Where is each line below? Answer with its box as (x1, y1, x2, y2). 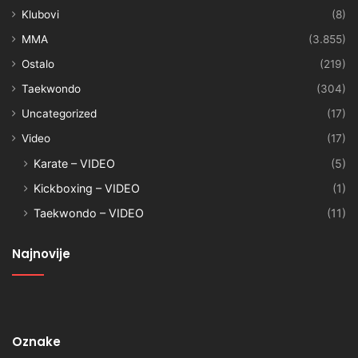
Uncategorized (22, 106, 97, 120)
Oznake (12, 332, 61, 350)
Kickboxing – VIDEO (34, 181, 140, 195)
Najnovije (12, 245, 70, 262)
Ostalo (22, 57, 54, 70)
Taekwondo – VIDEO (34, 205, 144, 220)
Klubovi (22, 7, 59, 21)
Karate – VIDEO (34, 156, 115, 170)
